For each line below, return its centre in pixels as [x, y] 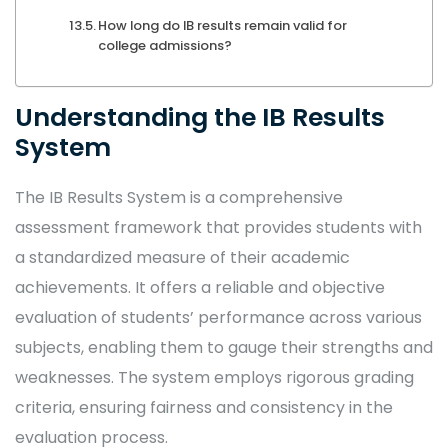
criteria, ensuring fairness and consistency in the [204, 408]
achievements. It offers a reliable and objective [200, 288]
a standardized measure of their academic [182, 258]
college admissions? [165, 46]
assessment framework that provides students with [218, 228]
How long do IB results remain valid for [223, 26]
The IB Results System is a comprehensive [179, 198]
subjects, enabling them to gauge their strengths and [224, 348]
